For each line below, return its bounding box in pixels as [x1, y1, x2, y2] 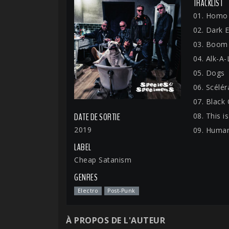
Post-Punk [107, 187, 135, 195]
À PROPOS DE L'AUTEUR [66, 215, 165, 226]
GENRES [74, 171, 98, 184]
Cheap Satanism [74, 155, 131, 165]
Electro [77, 187, 99, 195]
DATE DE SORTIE [74, 111, 120, 124]
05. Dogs [193, 67, 225, 78]
